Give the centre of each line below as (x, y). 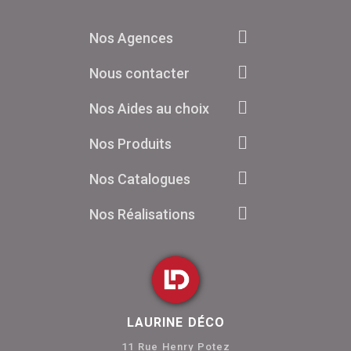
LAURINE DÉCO (175, 323)
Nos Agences (131, 38)
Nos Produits (130, 144)
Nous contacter (139, 74)
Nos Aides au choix (149, 109)
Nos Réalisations (142, 215)
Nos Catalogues (139, 179)
